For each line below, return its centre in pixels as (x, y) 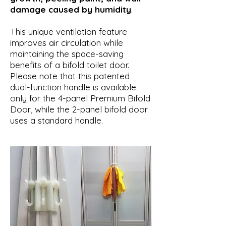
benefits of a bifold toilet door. (70, 65)
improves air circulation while (67, 42)
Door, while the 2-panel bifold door (79, 109)
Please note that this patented (70, 76)
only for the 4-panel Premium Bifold (80, 98)
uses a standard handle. (56, 120)
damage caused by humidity (71, 9)
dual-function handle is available (73, 87)
